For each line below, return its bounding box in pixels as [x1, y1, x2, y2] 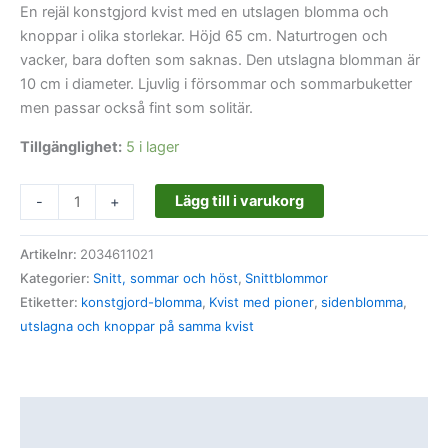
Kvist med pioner [209, 294, 314, 311]
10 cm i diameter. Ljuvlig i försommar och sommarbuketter [20, 75, 412, 94]
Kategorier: [20, 270, 93, 287]
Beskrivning [20, 406, 105, 425]
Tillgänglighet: [20, 137, 122, 156]
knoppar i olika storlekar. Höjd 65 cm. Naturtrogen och [20, 27, 388, 46]
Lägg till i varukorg [174, 192, 304, 211]
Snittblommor [245, 270, 328, 287]
